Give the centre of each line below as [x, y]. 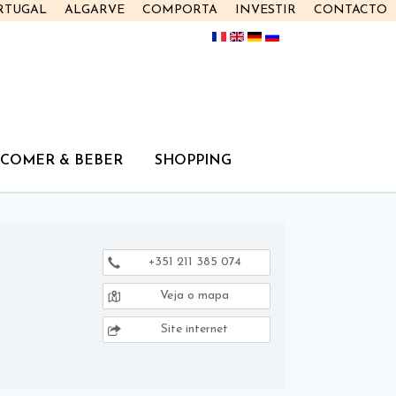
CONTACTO [350, 10]
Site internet [193, 329]
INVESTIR [266, 10]
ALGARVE [95, 10]
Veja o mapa [193, 296]
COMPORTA [180, 10]
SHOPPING [193, 161]
